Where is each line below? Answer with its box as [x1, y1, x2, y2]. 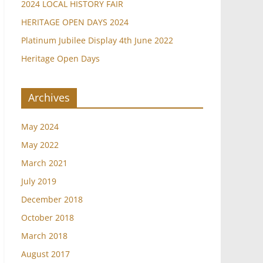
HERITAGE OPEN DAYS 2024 [21, 16, 129, 28]
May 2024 [21, 121, 59, 133]
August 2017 [21, 248, 70, 260]
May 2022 [21, 139, 59, 151]
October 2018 [21, 212, 74, 224]
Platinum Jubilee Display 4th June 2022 [21, 35, 173, 46]
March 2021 [21, 157, 68, 169]
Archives [28, 90, 70, 105]
